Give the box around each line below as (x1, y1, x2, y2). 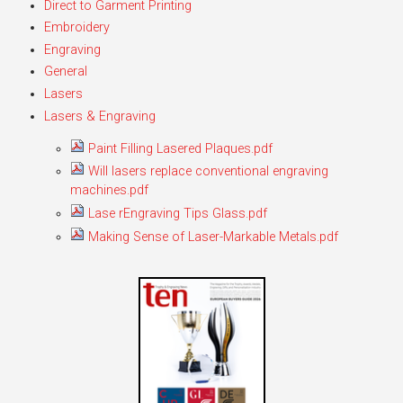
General (43, 64, 87, 80)
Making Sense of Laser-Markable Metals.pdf (84, 228, 338, 245)
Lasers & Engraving (43, 108, 156, 124)
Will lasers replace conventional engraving (84, 164, 328, 180)
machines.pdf (69, 183, 148, 199)
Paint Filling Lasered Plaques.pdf (84, 140, 273, 157)
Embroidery (43, 20, 110, 36)
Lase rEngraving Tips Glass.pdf (84, 206, 267, 222)
